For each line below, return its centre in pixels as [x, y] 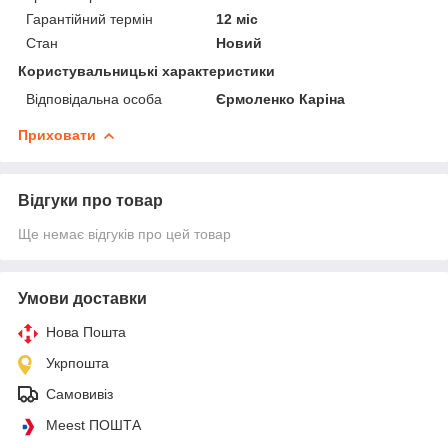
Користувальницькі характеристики [146, 70]
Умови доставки [82, 298]
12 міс [237, 18]
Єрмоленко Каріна [281, 98]
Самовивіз [79, 393]
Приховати [57, 134]
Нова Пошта [86, 331]
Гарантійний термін [89, 18]
